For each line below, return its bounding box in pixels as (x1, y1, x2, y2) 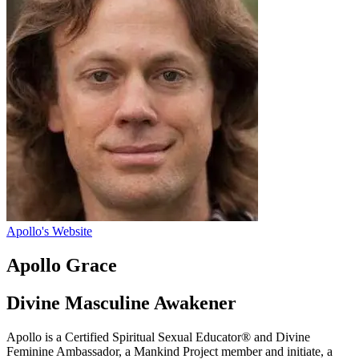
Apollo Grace (6, 255, 117, 276)
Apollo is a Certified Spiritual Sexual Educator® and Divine (6, 329, 310, 344)
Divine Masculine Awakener (6, 292, 236, 314)
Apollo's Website (6, 224, 92, 239)
